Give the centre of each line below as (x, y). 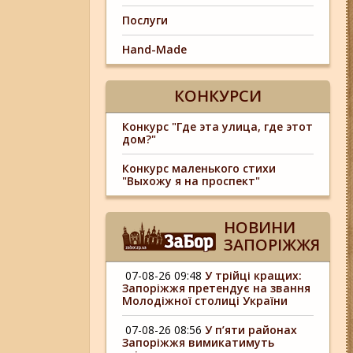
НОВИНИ (260, 227)
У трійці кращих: (254, 275)
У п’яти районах (251, 330)
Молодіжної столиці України (205, 301)
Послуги (145, 20)
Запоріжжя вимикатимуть (199, 342)
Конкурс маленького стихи (199, 168)
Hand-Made (155, 49)
